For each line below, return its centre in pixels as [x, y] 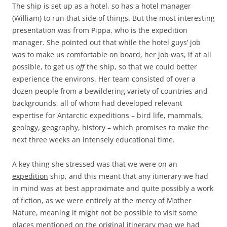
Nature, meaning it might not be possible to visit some [105, 213]
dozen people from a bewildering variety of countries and [110, 91]
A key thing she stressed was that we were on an [95, 164]
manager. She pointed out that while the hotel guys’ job [106, 43]
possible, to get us [44, 67]
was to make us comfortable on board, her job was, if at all [112, 55]
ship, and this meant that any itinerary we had [128, 176]
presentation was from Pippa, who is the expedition [100, 30]
